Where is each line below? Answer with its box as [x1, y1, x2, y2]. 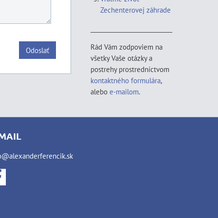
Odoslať [26, 45, 49, 55]
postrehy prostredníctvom [91, 64, 169, 74]
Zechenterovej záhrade [100, 5, 171, 15]
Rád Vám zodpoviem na [91, 42, 163, 52]
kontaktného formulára [91, 75, 161, 85]
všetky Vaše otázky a [91, 53, 152, 63]
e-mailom [109, 87, 139, 96]
